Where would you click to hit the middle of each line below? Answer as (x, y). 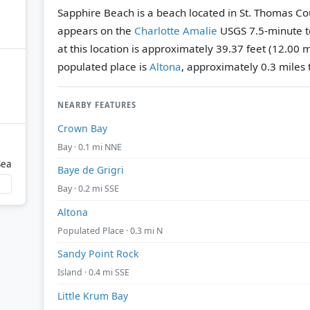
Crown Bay (82, 128)
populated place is (103, 66)
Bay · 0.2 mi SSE (88, 189)
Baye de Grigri (91, 170)
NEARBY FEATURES (97, 104)
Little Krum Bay (93, 295)
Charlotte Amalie (176, 30)
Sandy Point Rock (98, 254)
